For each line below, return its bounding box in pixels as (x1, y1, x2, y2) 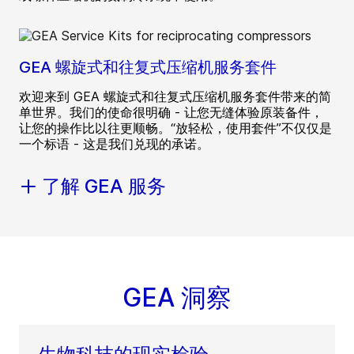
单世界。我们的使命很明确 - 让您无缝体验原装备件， (19, 104, 323, 121)
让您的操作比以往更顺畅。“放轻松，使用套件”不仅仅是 (19, 120, 332, 137)
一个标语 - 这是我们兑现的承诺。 (19, 136, 209, 153)
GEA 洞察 (122, 282, 232, 314)
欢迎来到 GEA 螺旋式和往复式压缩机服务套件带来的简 (19, 88, 331, 105)
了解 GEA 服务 (42, 175, 166, 198)
